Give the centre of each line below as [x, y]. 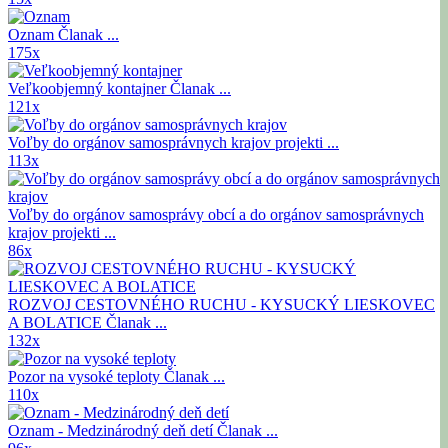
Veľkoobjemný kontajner [89, 89]
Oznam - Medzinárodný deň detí [112, 431]
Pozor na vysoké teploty [86, 377]
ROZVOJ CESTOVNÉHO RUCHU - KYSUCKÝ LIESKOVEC [221, 305]
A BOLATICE [57, 323]
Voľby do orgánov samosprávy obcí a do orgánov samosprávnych [216, 215]
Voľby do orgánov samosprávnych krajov [141, 143]
